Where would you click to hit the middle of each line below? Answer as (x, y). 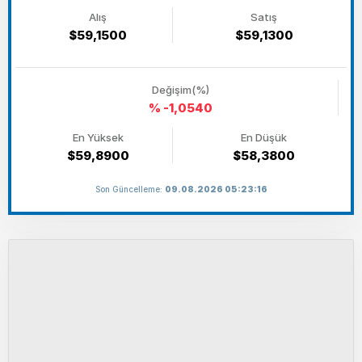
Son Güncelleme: (130, 189)
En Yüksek (98, 137)
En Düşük (264, 137)
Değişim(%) (181, 90)
